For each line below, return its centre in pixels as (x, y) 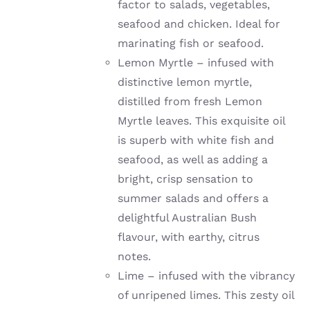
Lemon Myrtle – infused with (196, 63)
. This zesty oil (256, 295)
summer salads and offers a (193, 199)
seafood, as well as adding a (193, 160)
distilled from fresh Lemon (190, 102)
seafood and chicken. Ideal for (199, 24)
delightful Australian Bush (188, 218)
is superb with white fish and (196, 140)
